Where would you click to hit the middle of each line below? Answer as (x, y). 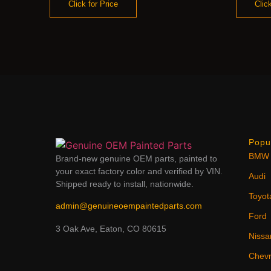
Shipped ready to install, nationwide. (125, 184)
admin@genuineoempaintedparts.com (129, 206)
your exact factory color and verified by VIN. (139, 171)
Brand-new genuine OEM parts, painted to (136, 158)
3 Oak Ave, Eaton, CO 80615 (111, 228)
